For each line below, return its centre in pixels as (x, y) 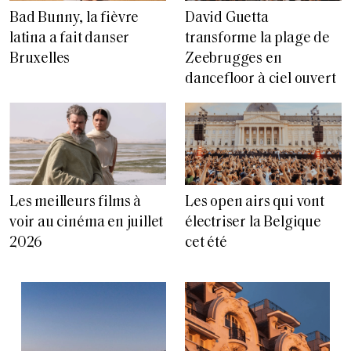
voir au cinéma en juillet (87, 223)
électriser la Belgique (253, 223)
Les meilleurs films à (76, 202)
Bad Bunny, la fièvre (74, 19)
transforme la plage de (257, 39)
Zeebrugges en (233, 60)
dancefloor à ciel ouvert (261, 80)
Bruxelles (40, 60)
